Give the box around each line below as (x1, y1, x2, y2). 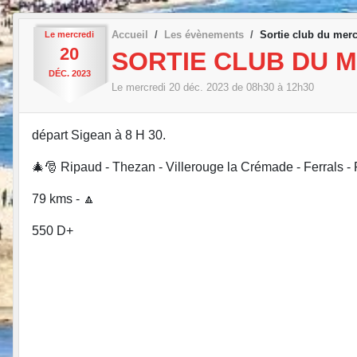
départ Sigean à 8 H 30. (32, 127, 166, 142)
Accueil (112, 28, 148, 41)
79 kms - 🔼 (32, 191, 96, 206)
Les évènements (164, 28, 244, 41)
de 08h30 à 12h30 (229, 81, 314, 94)
